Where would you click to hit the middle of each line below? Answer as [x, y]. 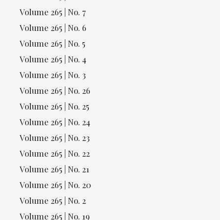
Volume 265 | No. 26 [55, 90]
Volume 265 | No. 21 [55, 169]
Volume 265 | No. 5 [53, 43]
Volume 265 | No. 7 [53, 12]
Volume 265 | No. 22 [55, 153]
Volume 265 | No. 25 [55, 106]
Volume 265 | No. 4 [53, 59]
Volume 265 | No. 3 [53, 74]
